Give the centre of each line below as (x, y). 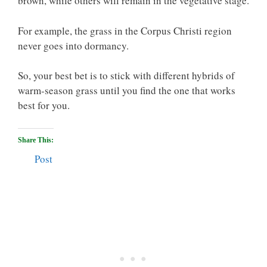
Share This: (36, 140)
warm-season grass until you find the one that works (127, 90)
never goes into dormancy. (73, 45)
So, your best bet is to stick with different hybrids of (126, 75)
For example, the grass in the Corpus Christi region (125, 30)
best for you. (44, 105)
